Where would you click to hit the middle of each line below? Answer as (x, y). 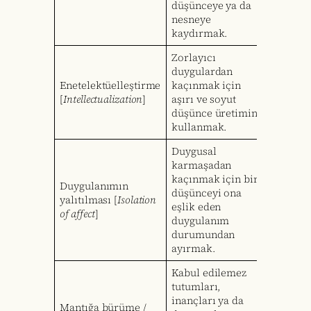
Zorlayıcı (194, 58)
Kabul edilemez (209, 273)
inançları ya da (208, 301)
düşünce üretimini (216, 114)
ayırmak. (193, 249)
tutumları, (196, 287)
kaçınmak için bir (215, 179)
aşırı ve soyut (204, 100)
